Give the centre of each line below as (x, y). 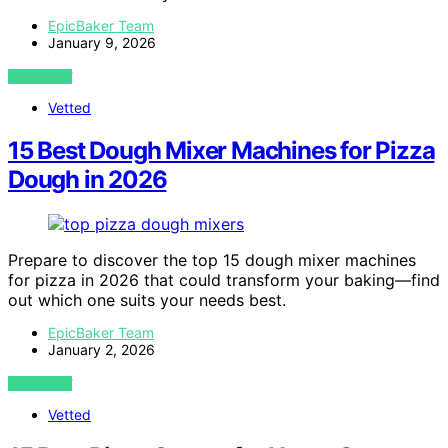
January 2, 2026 (101, 349)
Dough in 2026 (87, 179)
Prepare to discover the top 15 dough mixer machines (212, 259)
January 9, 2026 (102, 42)
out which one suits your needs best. (147, 299)
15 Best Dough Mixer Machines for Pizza (221, 150)
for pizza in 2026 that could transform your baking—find (224, 279)
